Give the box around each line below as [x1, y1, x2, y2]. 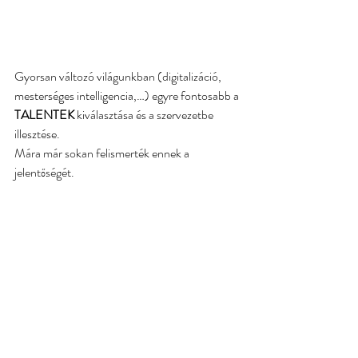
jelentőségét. [14, 162, 74, 181]
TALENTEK [14, 105, 74, 124]
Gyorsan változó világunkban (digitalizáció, [14, 66, 224, 86]
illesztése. [14, 124, 60, 143]
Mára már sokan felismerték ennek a [14, 143, 192, 162]
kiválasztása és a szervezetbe [74, 105, 216, 124]
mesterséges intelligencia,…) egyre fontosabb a [14, 86, 241, 105]
